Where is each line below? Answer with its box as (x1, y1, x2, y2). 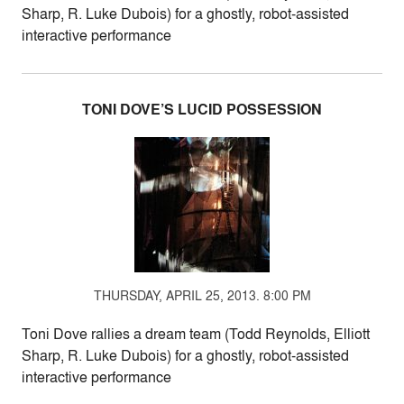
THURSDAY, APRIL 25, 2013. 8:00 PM (93, 287, 311, 304)
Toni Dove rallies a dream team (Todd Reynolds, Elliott (22, 324, 370, 344)
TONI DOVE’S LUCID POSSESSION (82, 99, 322, 120)
